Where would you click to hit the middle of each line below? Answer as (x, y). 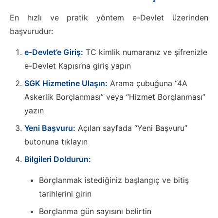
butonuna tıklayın (56, 141)
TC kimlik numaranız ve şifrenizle (145, 52)
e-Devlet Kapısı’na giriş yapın (78, 65)
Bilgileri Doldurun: (58, 159)
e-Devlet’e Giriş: (54, 52)
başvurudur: (31, 31)
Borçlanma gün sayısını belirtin (95, 211)
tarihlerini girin (65, 193)
